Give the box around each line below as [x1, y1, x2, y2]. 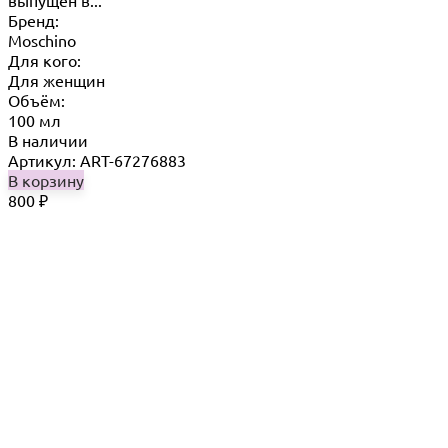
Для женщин [8, 69, 105, 90]
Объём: [8, 89, 65, 110]
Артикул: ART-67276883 [8, 149, 186, 170]
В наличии [8, 129, 88, 150]
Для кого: [8, 49, 81, 70]
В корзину [8, 169, 84, 190]
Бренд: [8, 9, 59, 30]
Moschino [8, 29, 76, 50]
